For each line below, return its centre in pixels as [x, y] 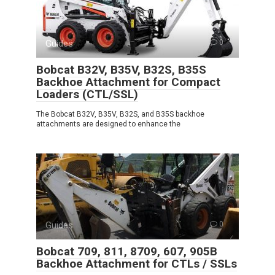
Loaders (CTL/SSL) [87, 95]
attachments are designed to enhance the [108, 124]
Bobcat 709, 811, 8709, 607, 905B [127, 252]
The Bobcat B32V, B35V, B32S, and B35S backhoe [120, 114]
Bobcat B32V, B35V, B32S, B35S [121, 70]
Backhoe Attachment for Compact [128, 82]
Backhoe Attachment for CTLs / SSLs [137, 264]
